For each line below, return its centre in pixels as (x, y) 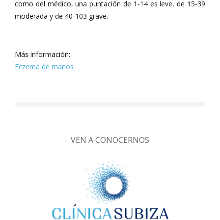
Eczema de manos (44, 67)
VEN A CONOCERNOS (110, 140)
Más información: (42, 54)
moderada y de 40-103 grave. (61, 16)
